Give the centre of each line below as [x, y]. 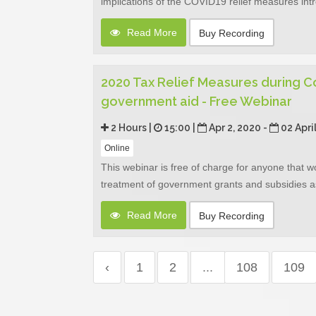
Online [117, 148]
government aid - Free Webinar [196, 101]
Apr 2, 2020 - [238, 127]
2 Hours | [131, 127]
